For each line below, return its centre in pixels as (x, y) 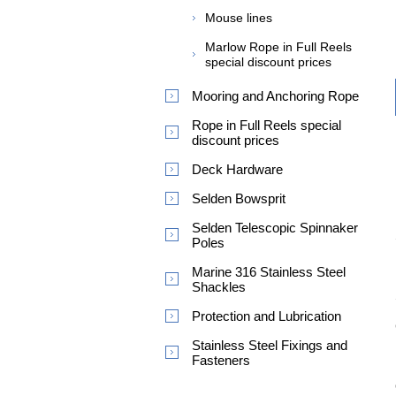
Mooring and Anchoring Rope (275, 96)
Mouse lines (239, 18)
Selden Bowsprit (239, 198)
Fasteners (221, 360)
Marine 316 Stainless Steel (269, 272)
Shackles (219, 287)
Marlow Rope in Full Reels (278, 47)
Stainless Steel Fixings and (270, 345)
